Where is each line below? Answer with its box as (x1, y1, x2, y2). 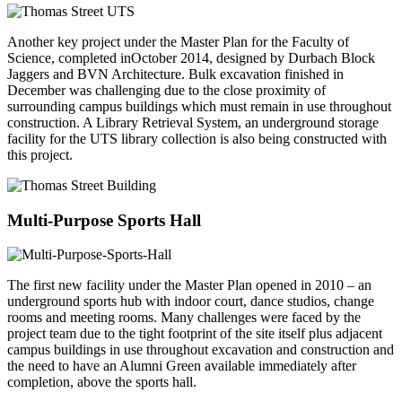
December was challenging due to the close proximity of (7, 82, 326, 98)
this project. (7, 146, 73, 162)
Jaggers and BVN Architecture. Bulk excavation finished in (7, 66, 344, 82)
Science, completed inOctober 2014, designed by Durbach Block (7, 49, 375, 66)
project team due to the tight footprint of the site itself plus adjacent (7, 326, 382, 342)
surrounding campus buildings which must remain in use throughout (7, 98, 391, 114)
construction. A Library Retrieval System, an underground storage (7, 114, 379, 130)
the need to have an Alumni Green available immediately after (7, 358, 356, 374)
